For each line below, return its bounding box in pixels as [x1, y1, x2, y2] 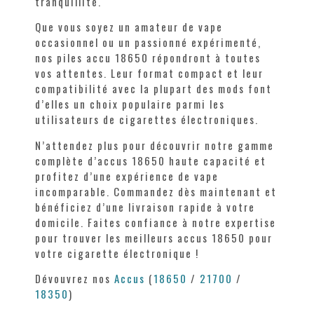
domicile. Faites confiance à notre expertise [35, 214, 276, 230]
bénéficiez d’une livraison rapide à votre [35, 198, 255, 214]
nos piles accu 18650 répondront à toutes [35, 50, 261, 66]
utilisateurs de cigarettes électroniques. [35, 111, 259, 128]
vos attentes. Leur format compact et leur [35, 65, 264, 81]
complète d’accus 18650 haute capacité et [35, 152, 266, 168]
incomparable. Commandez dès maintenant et [35, 183, 277, 199]
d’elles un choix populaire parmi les [35, 96, 225, 112]
